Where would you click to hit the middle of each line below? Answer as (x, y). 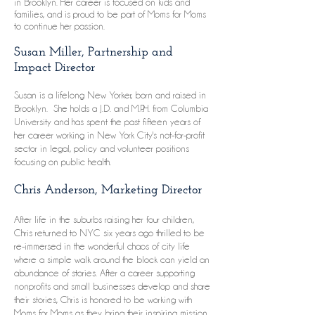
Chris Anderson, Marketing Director (108, 189)
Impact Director (54, 67)
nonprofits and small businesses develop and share (112, 286)
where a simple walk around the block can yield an (112, 259)
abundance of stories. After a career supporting (104, 273)
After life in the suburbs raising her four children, (104, 219)
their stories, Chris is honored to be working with (103, 300)
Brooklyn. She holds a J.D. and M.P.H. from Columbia (111, 108)
